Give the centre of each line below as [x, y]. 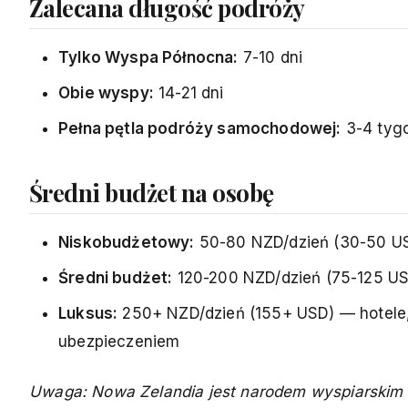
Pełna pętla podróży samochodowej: [200, 128]
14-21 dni [189, 92]
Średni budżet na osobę [152, 192]
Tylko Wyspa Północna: [148, 57]
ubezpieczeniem [119, 341]
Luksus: [88, 313]
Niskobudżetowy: [127, 242]
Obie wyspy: [106, 92]
